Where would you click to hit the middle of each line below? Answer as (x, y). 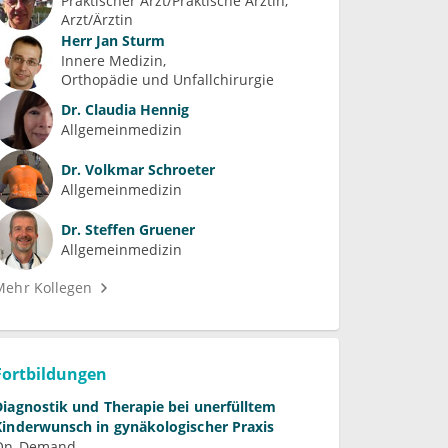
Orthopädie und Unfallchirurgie (168, 79)
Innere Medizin (112, 60)
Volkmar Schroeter (148, 170)
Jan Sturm (129, 40)
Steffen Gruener (138, 230)
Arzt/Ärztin (97, 19)
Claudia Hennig (135, 110)
